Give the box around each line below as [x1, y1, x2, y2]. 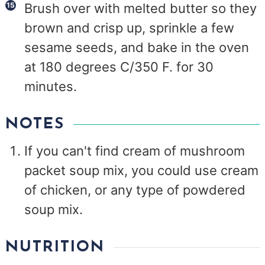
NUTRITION [5, 239, 105, 256]
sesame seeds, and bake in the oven [24, 40, 250, 56]
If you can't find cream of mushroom [24, 143, 245, 159]
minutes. [24, 79, 77, 95]
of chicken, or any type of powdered [24, 182, 246, 198]
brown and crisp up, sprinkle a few [24, 20, 235, 36]
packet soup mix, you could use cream [24, 163, 259, 179]
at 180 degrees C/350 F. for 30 [24, 59, 214, 75]
